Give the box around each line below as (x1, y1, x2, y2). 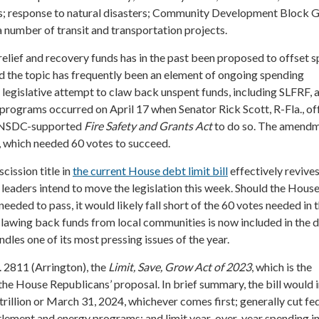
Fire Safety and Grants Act (84, 118, 212, 132)
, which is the (251, 259, 312, 273)
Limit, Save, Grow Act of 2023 (108, 259, 251, 273)
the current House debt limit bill (73, 163, 228, 177)
